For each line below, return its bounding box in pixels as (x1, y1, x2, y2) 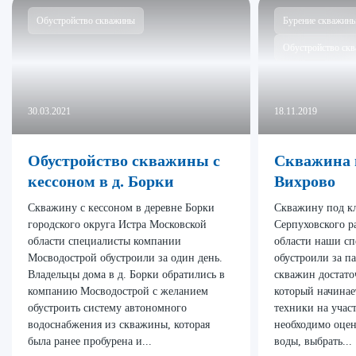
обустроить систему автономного (28, 302, 187, 314)
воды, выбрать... (274, 335, 352, 347)
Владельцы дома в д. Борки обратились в (28, 269, 225, 281)
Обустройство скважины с (28, 152, 220, 169)
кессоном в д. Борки (28, 172, 174, 190)
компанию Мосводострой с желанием (28, 285, 208, 297)
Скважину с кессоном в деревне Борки (28, 202, 215, 214)
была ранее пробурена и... (28, 335, 152, 347)
